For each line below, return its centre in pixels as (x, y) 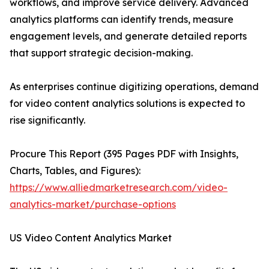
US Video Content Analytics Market (91, 238)
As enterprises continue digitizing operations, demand (134, 87)
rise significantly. (47, 120)
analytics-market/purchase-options (93, 204)
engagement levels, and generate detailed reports (128, 36)
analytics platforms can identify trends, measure (122, 20)
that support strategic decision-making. (101, 53)
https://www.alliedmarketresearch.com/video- (119, 188)
